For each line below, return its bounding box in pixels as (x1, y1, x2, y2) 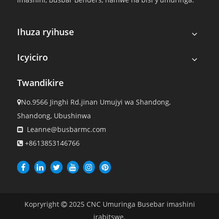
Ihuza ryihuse (17, 26, 74, 38)
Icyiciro (17, 51, 48, 63)
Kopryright (24, 199, 61, 209)
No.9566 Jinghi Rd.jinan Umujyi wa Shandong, (21, 97, 171, 107)
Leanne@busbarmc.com (27, 125, 106, 134)
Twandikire (17, 77, 64, 88)
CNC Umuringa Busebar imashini (84, 199, 195, 209)
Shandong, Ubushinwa (17, 111, 91, 120)
